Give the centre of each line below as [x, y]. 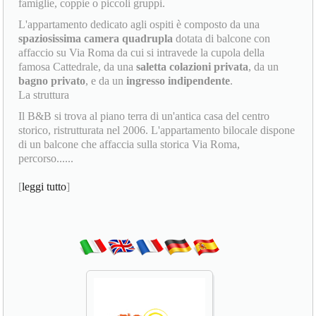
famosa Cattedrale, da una [78, 66]
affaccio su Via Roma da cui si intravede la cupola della [142, 52]
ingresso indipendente [178, 80]
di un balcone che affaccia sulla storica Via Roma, [129, 144]
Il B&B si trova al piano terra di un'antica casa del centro [144, 116]
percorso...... [46, 158]
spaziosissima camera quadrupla [96, 38]
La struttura [44, 95]
